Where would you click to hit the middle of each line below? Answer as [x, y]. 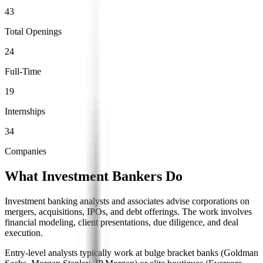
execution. [24, 232]
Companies [26, 151]
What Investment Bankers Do [94, 176]
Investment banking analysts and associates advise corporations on [127, 201]
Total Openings [33, 31]
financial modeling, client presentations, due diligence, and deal [122, 222]
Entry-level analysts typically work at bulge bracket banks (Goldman [131, 252]
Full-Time [23, 71]
